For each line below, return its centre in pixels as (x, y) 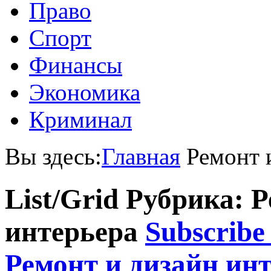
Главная (141, 156)
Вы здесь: (53, 156)
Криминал (80, 119)
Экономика (85, 92)
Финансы (76, 65)
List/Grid (62, 199)
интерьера (75, 232)
